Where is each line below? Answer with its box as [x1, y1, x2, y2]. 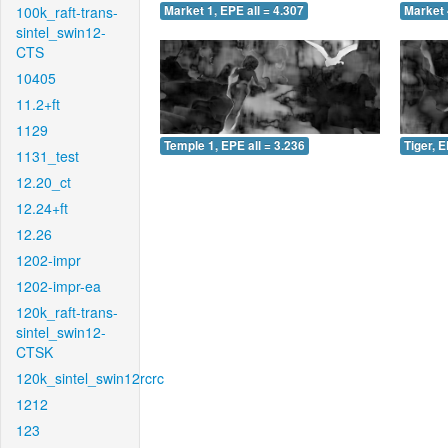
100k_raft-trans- [16, 2, 118, 22]
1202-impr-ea [16, 276, 101, 296]
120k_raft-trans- [16, 302, 118, 322]
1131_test [16, 146, 79, 166]
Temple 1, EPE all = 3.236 [164, 136, 305, 154]
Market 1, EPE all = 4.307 [164, 2, 304, 20]
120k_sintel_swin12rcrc [16, 368, 164, 388]
